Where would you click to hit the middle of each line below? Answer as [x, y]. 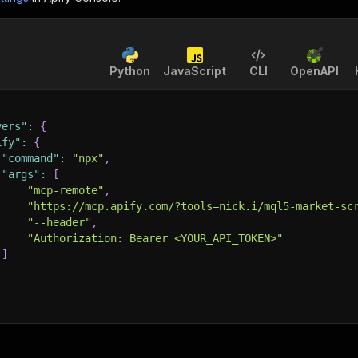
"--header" [59, 222]
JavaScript [195, 71]
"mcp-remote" [66, 190]
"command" [30, 158]
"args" [21, 174]
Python [130, 71]
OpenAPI [314, 71]
